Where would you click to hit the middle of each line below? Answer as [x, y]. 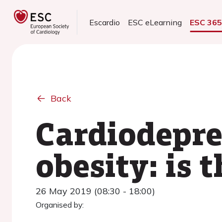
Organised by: [60, 205]
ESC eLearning [155, 22]
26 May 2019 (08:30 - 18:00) [95, 191]
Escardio [105, 22]
